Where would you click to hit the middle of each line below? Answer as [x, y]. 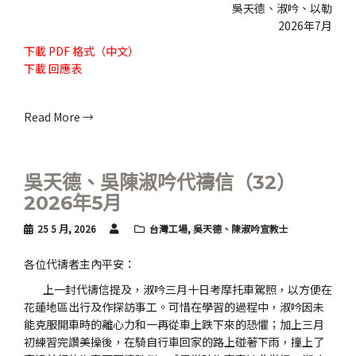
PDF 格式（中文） [94, 51]
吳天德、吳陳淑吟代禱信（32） [160, 182]
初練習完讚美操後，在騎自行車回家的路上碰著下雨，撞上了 [174, 342]
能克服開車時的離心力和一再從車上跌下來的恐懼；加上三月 [174, 324]
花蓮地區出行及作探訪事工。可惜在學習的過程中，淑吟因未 [174, 307]
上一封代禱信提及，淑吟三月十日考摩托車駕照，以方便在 [178, 289]
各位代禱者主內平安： [79, 264]
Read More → [59, 117]
